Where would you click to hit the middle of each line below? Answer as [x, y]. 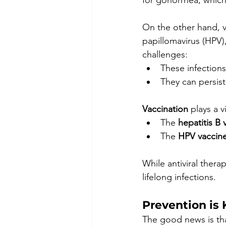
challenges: [165, 55]
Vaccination [165, 109]
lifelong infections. [179, 177]
